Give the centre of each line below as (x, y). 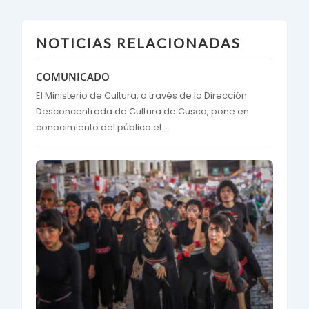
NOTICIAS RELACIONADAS (138, 43)
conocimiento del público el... (102, 128)
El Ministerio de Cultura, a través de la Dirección (141, 96)
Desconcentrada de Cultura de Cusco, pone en (142, 112)
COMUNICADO (73, 77)
